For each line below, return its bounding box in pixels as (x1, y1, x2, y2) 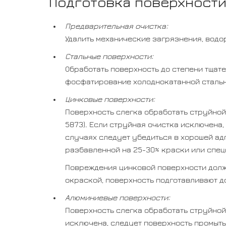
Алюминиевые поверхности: (65, 193, 170, 202)
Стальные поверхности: (65, 52, 153, 61)
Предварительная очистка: (65, 22, 168, 30)
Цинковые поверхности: (65, 95, 155, 103)
